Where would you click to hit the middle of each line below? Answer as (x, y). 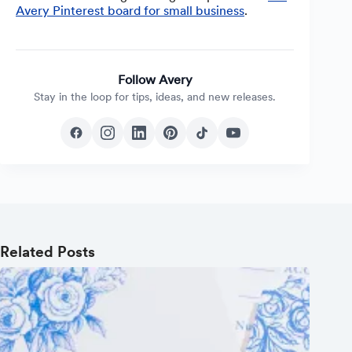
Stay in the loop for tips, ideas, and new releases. (155, 97)
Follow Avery (155, 80)
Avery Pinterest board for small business (130, 11)
